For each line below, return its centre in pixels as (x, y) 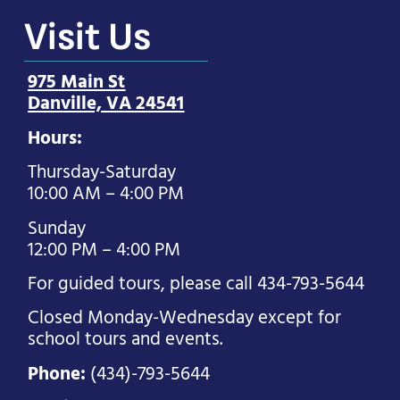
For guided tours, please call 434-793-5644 (196, 285)
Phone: (57, 374)
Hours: (55, 138)
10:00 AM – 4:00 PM (106, 195)
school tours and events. (125, 340)
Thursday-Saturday (102, 173)
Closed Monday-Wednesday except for (185, 319)
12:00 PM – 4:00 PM (104, 250)
